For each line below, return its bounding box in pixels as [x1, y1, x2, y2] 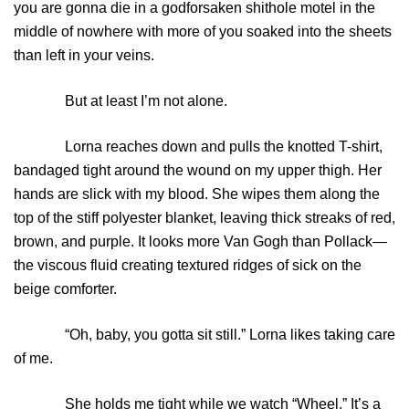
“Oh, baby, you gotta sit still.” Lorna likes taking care [14, 327, 395, 343]
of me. [14, 351, 53, 367]
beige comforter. [14, 281, 117, 298]
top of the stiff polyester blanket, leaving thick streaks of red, [14, 210, 395, 226]
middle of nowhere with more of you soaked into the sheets [14, 24, 392, 40]
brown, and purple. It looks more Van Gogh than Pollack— [14, 234, 387, 250]
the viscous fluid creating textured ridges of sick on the [14, 257, 362, 274]
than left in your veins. [14, 47, 154, 64]
